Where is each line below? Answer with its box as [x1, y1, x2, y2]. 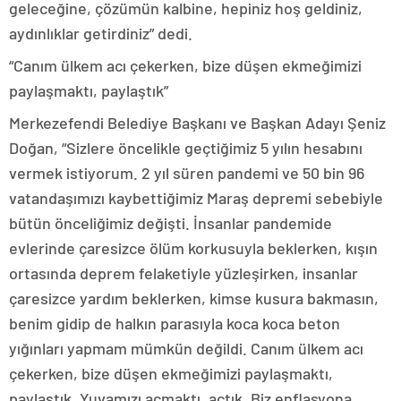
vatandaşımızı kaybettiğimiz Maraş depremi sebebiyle [9, 188, 383, 208]
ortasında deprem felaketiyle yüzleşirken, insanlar [9, 263, 358, 283]
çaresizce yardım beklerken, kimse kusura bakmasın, [9, 288, 379, 308]
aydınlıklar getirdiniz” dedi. [9, 23, 192, 43]
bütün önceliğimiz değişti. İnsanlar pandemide [9, 213, 332, 233]
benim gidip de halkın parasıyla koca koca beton [9, 313, 340, 333]
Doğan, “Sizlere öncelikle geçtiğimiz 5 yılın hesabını [9, 138, 363, 158]
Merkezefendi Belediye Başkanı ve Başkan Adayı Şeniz [9, 113, 386, 132]
